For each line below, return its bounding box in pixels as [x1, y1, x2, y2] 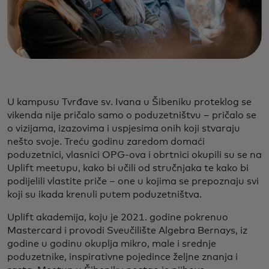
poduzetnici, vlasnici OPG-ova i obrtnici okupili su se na [7, 150, 262, 160]
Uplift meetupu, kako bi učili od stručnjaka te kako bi [7, 163, 249, 174]
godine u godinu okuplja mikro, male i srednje [7, 239, 216, 249]
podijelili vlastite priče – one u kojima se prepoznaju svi [7, 177, 259, 187]
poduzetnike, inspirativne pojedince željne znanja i [7, 252, 238, 262]
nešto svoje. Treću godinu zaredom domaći [7, 137, 205, 147]
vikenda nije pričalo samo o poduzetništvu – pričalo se [7, 110, 256, 121]
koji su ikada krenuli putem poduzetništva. [7, 190, 202, 200]
